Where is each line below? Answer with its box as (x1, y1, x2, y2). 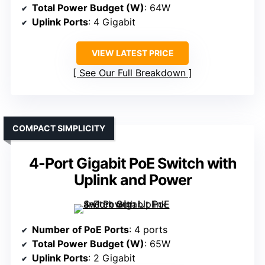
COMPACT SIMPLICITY (12, 123, 105, 134)
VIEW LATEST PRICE (91, 48, 174, 59)
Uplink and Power (73, 171, 192, 189)
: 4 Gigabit (88, 16, 135, 28)
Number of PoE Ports (32, 224, 129, 236)
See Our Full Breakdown (79, 67, 186, 79)
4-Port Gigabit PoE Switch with (28, 154, 237, 173)
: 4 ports (129, 224, 167, 236)
